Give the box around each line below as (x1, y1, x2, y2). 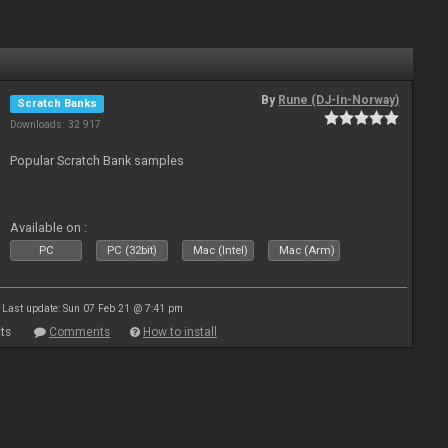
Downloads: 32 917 (10, 118, 102, 131)
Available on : (10, 220, 88, 235)
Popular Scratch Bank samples (10, 153, 185, 168)
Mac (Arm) (279, 244, 336, 257)
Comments (49, 325, 110, 339)
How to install (143, 325, 217, 339)
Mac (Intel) (193, 244, 249, 257)
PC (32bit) (107, 244, 158, 257)
